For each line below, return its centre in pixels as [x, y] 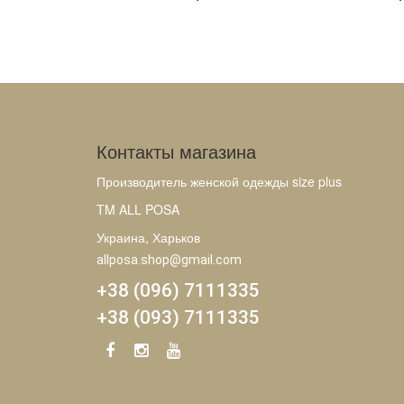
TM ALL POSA [138, 209]
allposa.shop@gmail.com [169, 260]
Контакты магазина [176, 151]
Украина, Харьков [148, 237]
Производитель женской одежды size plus [219, 181]
